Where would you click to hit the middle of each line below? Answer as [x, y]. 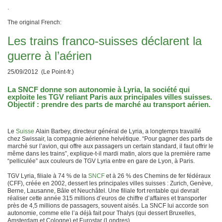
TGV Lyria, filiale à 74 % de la [48, 176]
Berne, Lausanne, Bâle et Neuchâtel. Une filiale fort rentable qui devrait [103, 191]
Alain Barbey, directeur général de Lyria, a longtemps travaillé [118, 131]
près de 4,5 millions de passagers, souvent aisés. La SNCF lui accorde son [108, 206]
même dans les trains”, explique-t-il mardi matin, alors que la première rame [109, 154]
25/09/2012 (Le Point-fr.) [41, 72]
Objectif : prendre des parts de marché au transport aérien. [109, 104]
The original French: [34, 22]
